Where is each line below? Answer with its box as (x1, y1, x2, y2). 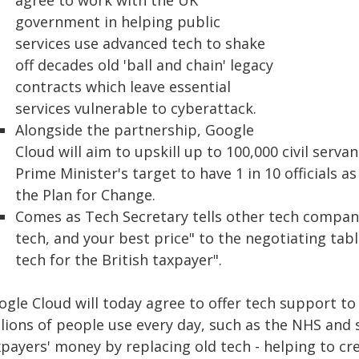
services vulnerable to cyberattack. (15, 99, 256, 118)
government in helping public (15, 12, 220, 31)
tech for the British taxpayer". (15, 250, 222, 269)
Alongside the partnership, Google (15, 120, 254, 139)
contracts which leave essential (15, 77, 231, 96)
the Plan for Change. (15, 185, 155, 204)
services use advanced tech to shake (15, 34, 265, 53)
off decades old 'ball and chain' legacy (15, 55, 273, 75)
